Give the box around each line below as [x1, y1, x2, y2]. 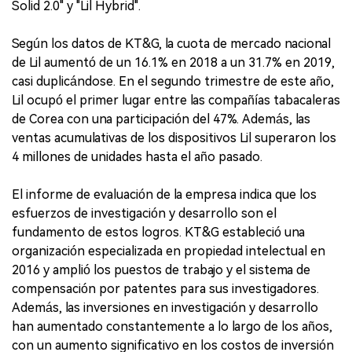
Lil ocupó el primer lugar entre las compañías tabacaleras [12, 92, 340, 108]
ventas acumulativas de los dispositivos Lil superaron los [12, 130, 336, 145]
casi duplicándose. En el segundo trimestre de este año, [12, 73, 334, 89]
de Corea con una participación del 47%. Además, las [12, 111, 310, 126]
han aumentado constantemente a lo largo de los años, [12, 318, 332, 334]
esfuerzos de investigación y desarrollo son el [12, 205, 277, 221]
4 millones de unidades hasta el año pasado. [12, 148, 262, 164]
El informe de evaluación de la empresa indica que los [12, 186, 317, 202]
